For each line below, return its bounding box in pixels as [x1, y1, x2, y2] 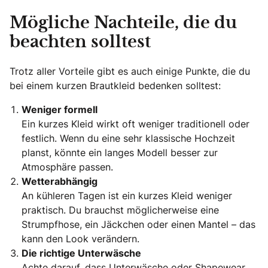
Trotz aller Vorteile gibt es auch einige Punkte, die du [10, 64, 250, 78]
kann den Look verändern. [22, 232, 139, 245]
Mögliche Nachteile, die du [10, 15, 237, 31]
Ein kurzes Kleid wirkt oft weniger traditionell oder [22, 117, 249, 130]
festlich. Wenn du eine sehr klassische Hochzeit [22, 131, 235, 145]
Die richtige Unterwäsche [22, 246, 141, 260]
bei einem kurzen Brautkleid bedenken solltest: [10, 78, 221, 92]
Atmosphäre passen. [22, 160, 113, 173]
